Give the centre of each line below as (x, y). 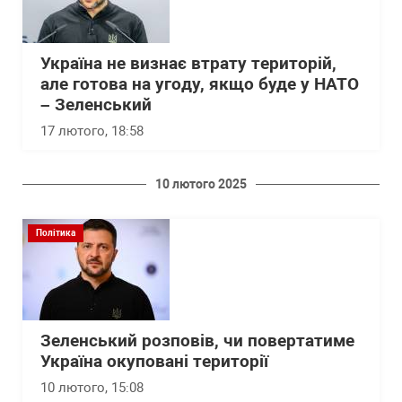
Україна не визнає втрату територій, (188, 64)
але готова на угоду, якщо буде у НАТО (200, 85)
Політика (56, 233)
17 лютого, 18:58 (92, 131)
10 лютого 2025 (201, 184)
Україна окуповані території (154, 362)
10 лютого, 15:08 (92, 388)
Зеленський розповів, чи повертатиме (197, 341)
